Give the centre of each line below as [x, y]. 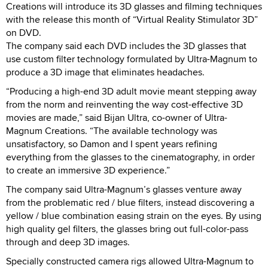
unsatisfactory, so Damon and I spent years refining [112, 144]
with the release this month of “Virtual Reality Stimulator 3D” [132, 19]
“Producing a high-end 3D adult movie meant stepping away [131, 91]
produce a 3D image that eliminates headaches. [105, 72]
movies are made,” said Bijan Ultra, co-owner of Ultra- [117, 117]
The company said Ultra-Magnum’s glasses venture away [124, 189]
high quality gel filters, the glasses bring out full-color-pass [127, 229]
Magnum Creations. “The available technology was [112, 130]
